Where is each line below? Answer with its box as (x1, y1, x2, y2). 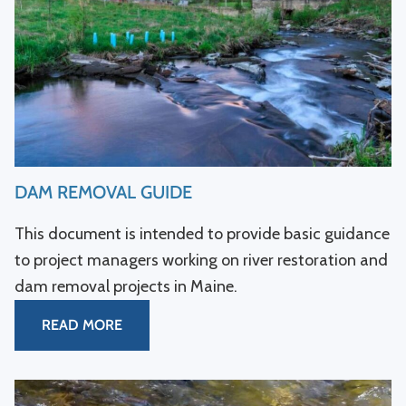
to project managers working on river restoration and (14, 249, 388, 270)
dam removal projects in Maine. (14, 275, 237, 296)
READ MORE (42, 315, 122, 333)
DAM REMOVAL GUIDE (14, 180, 192, 203)
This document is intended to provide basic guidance (14, 223, 390, 244)
